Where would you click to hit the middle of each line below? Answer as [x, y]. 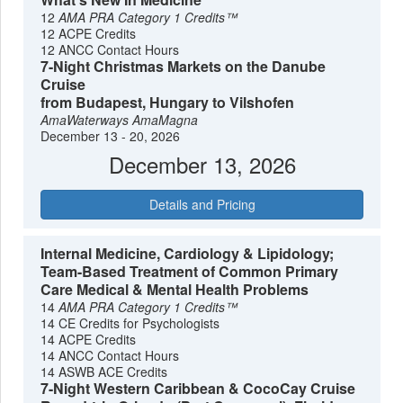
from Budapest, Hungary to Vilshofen [168, 102]
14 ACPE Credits [89, 340]
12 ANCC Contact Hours [110, 49]
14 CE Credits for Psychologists [130, 323]
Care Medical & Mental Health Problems [175, 290]
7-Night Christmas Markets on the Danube [184, 66]
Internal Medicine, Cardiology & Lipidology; [188, 254]
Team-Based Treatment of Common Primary [190, 272]
